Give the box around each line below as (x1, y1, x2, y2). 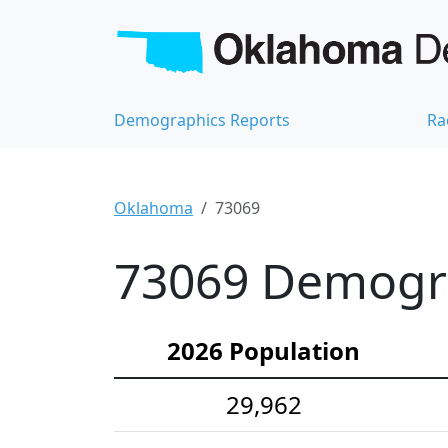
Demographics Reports (114, 108, 290, 131)
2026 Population (167, 333, 360, 367)
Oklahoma (114, 196, 193, 219)
